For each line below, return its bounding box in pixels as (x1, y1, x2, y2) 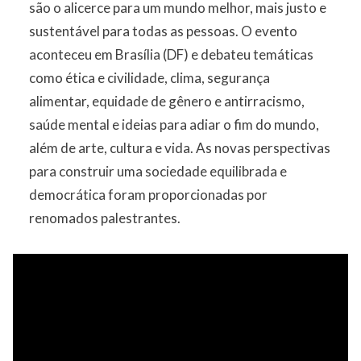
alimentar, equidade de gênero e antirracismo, (29, 93, 305, 110)
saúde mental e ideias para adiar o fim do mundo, (29, 116, 319, 133)
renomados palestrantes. (29, 210, 180, 226)
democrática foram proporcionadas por (29, 186, 268, 203)
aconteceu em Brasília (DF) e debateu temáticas (29, 46, 313, 63)
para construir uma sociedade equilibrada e (29, 163, 287, 180)
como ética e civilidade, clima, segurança (29, 69, 270, 86)
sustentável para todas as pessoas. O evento (29, 23, 297, 39)
